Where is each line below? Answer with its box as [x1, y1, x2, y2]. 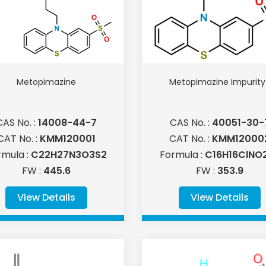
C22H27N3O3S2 [30, 148, 107, 162]
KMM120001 [39, 132, 96, 146]
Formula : [159, 148, 205, 162]
